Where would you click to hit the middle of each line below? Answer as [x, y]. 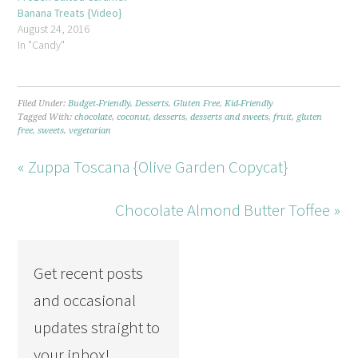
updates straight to [97, 328]
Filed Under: [43, 104]
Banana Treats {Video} [70, 13]
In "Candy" [42, 45]
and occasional [85, 300]
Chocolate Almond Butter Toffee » [227, 210]
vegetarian [90, 131]
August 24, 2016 [54, 29]
